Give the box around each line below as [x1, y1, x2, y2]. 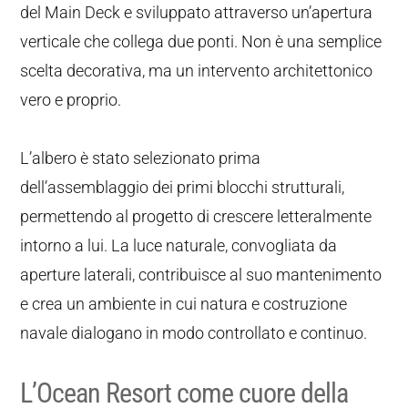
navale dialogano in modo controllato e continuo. [20, 323, 368, 342]
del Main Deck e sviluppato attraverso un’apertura [20, 3, 373, 22]
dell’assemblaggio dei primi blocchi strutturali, [20, 178, 345, 197]
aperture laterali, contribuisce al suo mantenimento [20, 265, 382, 284]
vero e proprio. [20, 90, 122, 109]
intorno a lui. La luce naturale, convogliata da [20, 236, 338, 255]
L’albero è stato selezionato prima [20, 148, 261, 168]
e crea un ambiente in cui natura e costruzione [20, 294, 348, 313]
